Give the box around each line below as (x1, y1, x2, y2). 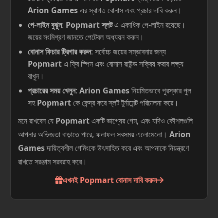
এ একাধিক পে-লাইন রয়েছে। (112, 19, 186, 30)
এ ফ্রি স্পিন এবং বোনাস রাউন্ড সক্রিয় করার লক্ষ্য (62, 58, 183, 69)
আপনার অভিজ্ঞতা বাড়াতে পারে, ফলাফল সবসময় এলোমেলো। (18, 129, 169, 140)
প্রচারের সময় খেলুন (28, 85, 75, 96)
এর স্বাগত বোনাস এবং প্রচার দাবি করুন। (78, 5, 182, 16)
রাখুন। (28, 71, 44, 81)
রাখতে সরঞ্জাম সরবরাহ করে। (18, 156, 87, 167)
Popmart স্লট (66, 19, 112, 30)
